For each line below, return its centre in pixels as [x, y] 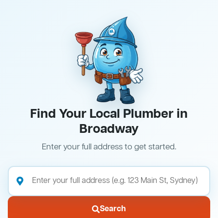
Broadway [109, 130]
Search [113, 209]
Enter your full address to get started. [109, 147]
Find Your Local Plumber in [109, 115]
